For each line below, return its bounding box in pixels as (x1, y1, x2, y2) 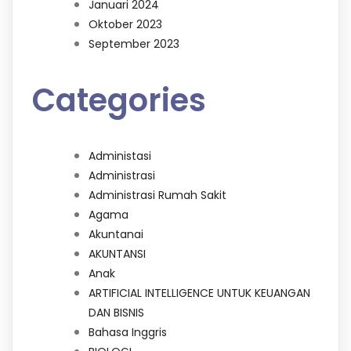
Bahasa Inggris (89, 324, 167, 340)
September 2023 (89, 35, 179, 52)
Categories (32, 78, 206, 122)
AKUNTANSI (89, 245, 146, 262)
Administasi (89, 147, 151, 164)
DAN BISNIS (89, 304, 144, 320)
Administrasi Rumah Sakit (89, 186, 226, 203)
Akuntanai (89, 226, 143, 242)
